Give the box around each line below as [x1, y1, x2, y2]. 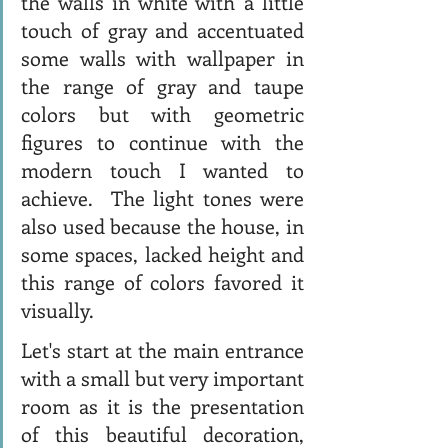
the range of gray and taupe [21, 71, 304, 99]
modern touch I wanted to [21, 155, 304, 183]
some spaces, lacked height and [21, 239, 304, 267]
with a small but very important [21, 363, 304, 391]
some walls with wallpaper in [21, 43, 304, 71]
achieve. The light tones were [21, 183, 304, 211]
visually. [21, 295, 104, 323]
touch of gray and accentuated [21, 15, 304, 43]
